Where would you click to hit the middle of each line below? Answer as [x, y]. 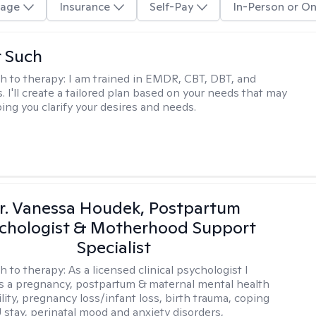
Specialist [114, 247]
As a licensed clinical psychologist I [159, 270]
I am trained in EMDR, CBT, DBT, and [163, 79]
